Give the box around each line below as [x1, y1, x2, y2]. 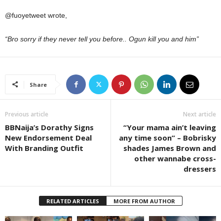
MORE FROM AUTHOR [113, 197, 175, 205]
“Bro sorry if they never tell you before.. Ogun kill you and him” [5, 35, 199, 43]
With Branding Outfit [5, 143, 83, 153]
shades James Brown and [123, 143, 216, 153]
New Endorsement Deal [5, 133, 92, 143]
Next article [183, 110, 216, 119]
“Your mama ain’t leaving [123, 122, 216, 133]
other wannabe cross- [134, 153, 216, 164]
